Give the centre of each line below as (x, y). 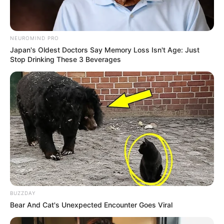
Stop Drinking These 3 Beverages (65, 59)
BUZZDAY (23, 193)
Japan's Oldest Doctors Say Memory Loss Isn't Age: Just (105, 49)
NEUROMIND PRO (34, 38)
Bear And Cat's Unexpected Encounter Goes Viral (91, 205)
